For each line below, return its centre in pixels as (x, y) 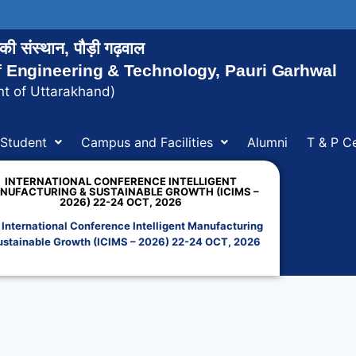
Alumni (267, 143)
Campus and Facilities (147, 143)
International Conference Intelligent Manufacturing (133, 226)
